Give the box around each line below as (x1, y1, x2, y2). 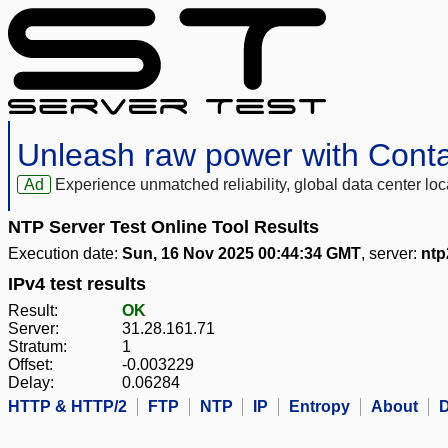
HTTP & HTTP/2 (8, 398, 127, 416)
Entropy (289, 398, 350, 416)
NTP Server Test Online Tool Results (8, 217, 319, 238)
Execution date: (8, 245, 122, 263)
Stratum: (8, 338, 67, 356)
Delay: (8, 374, 54, 392)
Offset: (8, 356, 53, 374)
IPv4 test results (8, 274, 146, 295)
